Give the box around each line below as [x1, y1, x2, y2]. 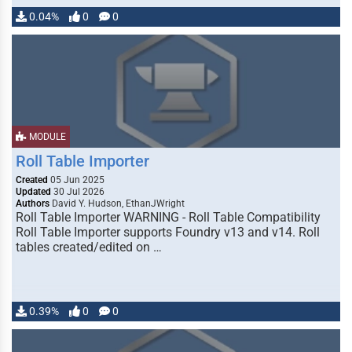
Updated [16, 186, 51, 197]
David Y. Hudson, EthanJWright [49, 198, 185, 209]
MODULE [27, 131, 66, 142]
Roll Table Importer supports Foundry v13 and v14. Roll [16, 225, 320, 240]
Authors [16, 198, 49, 209]
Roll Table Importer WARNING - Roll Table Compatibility [16, 210, 321, 225]
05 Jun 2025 [48, 174, 104, 185]
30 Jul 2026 [51, 186, 104, 197]
